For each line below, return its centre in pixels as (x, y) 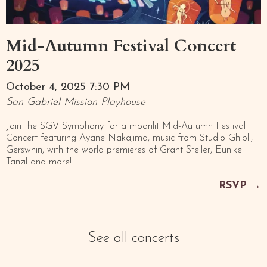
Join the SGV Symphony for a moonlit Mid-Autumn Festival (126, 127)
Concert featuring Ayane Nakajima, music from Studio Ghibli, (129, 139)
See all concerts (133, 239)
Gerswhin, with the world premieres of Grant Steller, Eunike (124, 150)
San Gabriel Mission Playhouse (76, 103)
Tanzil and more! (39, 162)
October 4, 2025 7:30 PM (68, 88)
